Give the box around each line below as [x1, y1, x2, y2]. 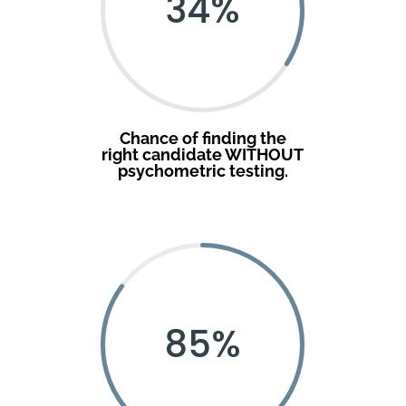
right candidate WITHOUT [101, 144, 304, 164]
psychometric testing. [117, 160, 288, 180]
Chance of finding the [119, 128, 286, 148]
